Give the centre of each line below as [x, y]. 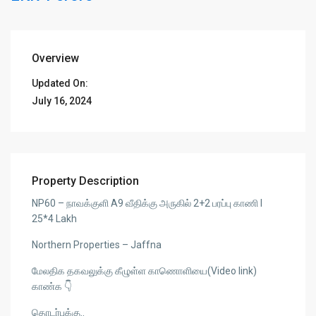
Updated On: [60, 84]
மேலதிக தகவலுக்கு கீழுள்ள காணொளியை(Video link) [145, 271]
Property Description [86, 181]
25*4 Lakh [55, 219]
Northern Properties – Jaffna [97, 245]
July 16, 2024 [62, 101]
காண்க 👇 [52, 287]
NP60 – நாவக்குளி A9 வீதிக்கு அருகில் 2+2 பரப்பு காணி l [147, 203]
